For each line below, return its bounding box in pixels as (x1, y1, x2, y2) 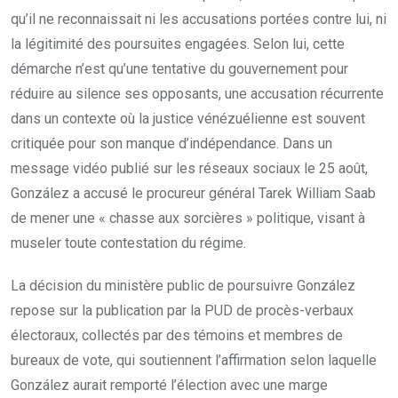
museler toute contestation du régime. (11, 234, 246, 251)
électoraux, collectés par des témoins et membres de (11, 326, 343, 344)
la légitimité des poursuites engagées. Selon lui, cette (11, 35, 345, 52)
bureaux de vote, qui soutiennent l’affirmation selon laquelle (11, 351, 377, 369)
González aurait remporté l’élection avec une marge (11, 376, 328, 394)
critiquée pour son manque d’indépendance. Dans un (11, 134, 332, 152)
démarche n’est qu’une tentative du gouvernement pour (11, 60, 348, 77)
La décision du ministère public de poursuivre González (11, 276, 355, 294)
